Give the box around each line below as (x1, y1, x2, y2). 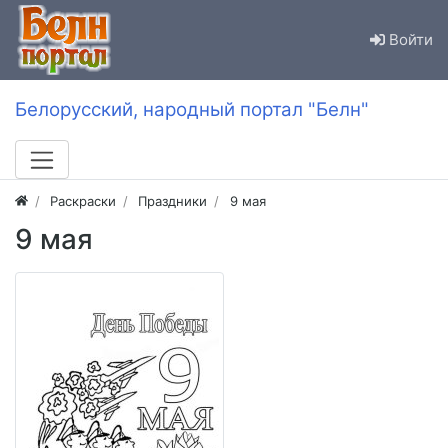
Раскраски (50, 192, 117, 209)
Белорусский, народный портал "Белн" (15, 98, 369, 122)
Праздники (138, 192, 208, 209)
